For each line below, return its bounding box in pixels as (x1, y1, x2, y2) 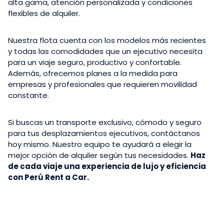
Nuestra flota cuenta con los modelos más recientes (8, 34, 206, 45)
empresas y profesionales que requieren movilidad (8, 78, 197, 89)
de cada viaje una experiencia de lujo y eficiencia (8, 160, 206, 171)
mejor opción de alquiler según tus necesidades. (8, 149, 190, 160)
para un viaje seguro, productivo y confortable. (8, 56, 181, 67)
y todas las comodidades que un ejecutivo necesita (8, 45, 202, 56)
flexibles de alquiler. (8, 7, 80, 18)
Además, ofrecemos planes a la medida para (8, 67, 177, 78)
